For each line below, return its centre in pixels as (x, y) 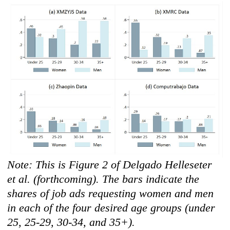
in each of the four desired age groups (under (111, 208)
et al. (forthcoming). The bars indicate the (103, 179)
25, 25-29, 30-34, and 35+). (71, 222)
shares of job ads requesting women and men (111, 194)
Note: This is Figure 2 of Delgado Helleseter (110, 165)
